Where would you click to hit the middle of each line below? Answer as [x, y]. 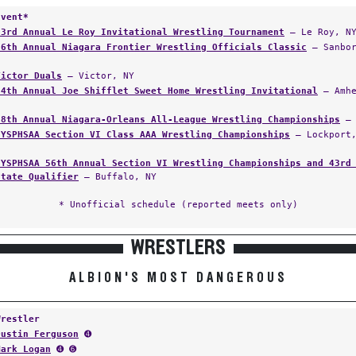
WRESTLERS [178, 248]
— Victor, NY [98, 75]
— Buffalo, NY [118, 176]
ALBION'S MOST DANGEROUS [178, 278]
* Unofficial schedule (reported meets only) [178, 204]
